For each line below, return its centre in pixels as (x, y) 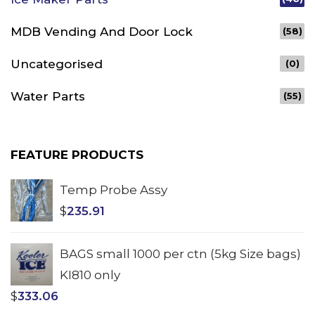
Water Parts (48, 97)
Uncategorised (57, 64)
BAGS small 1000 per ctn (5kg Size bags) (180, 254)
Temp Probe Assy (114, 190)
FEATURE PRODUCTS (77, 155)
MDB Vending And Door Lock (102, 32)
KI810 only (90, 275)
